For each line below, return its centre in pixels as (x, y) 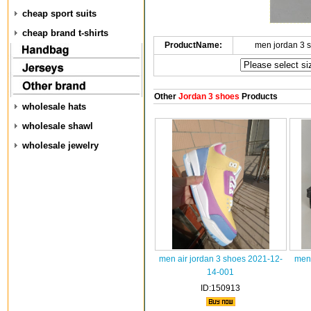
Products (258, 96)
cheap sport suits (59, 14)
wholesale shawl (58, 126)
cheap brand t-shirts (65, 33)
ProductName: (193, 45)
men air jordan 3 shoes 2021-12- (220, 259)
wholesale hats (54, 107)
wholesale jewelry (60, 145)
